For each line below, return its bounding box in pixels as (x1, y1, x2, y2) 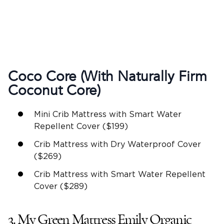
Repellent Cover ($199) (34, 122, 128, 131)
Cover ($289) (34, 182, 87, 191)
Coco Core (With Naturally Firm (8, 67, 207, 86)
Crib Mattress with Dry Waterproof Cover (34, 140, 201, 149)
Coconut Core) (8, 81, 100, 100)
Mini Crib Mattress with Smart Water (34, 110, 181, 119)
